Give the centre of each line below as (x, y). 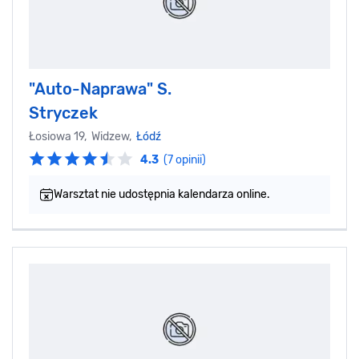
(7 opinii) (185, 159)
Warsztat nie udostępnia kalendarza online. (162, 194)
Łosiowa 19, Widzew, (83, 136)
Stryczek (63, 113)
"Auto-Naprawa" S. (100, 89)
